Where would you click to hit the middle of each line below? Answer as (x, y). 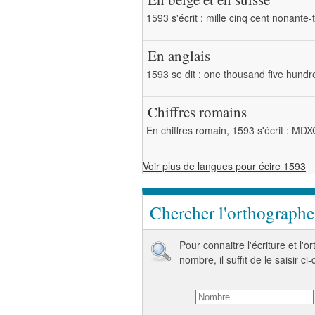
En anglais (179, 56)
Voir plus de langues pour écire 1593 (224, 166)
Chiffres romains (197, 112)
